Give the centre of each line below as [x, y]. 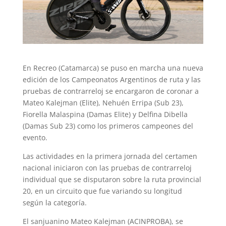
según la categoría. [54, 202]
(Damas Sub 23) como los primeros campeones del [108, 126]
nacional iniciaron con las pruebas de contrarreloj [107, 167]
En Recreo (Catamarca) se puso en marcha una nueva [113, 68]
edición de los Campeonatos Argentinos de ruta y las [111, 79]
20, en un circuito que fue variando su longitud [102, 191]
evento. [35, 137]
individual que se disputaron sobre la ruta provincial [112, 179]
